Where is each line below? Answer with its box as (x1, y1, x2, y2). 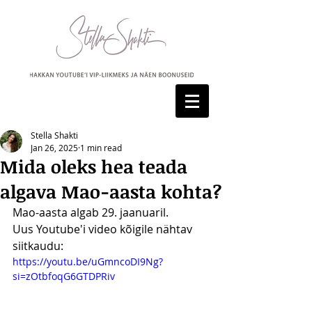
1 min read (80, 142, 122, 153)
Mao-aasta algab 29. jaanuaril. (13, 205, 169, 220)
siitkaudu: (13, 238, 63, 253)
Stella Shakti (31, 130, 78, 141)
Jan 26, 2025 (31, 142, 78, 153)
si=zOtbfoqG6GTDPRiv (13, 270, 115, 283)
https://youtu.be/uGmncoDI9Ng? (13, 255, 163, 268)
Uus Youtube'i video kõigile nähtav (13, 221, 195, 237)
